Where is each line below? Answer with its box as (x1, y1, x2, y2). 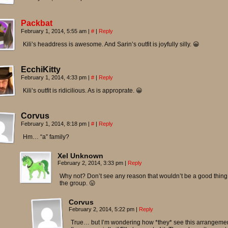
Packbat (21, 19, 52, 27)
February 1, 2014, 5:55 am (21, 28, 88, 34)
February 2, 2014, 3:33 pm (58, 160, 125, 166)
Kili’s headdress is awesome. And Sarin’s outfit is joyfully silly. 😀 (23, 41, 199, 48)
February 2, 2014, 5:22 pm (69, 206, 136, 212)
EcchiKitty (21, 65, 61, 74)
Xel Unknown (58, 152, 103, 160)
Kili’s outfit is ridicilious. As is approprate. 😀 (23, 87, 142, 94)
